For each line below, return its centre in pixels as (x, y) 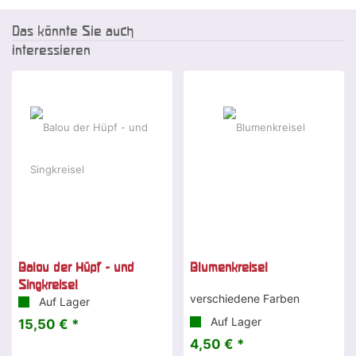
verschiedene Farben (245, 299)
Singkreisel (48, 285)
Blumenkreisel (229, 267)
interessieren (51, 50)
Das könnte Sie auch (73, 31)
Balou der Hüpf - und (76, 267)
